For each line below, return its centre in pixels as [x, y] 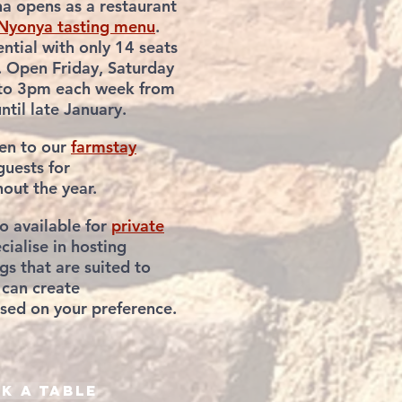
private [138, 226]
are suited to [101, 267]
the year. [65, 188]
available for [60, 226]
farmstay [104, 147]
